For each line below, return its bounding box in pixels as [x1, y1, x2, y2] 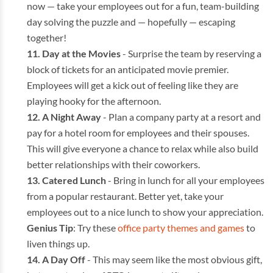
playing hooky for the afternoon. [27, 94, 161, 107]
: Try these [73, 221, 118, 233]
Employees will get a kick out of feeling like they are [27, 79, 238, 91]
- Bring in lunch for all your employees [108, 174, 264, 186]
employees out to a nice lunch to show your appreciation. [27, 205, 263, 218]
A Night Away [42, 110, 101, 122]
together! [27, 31, 66, 43]
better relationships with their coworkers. [27, 158, 200, 170]
